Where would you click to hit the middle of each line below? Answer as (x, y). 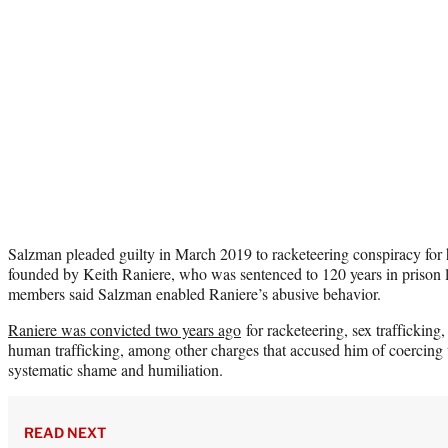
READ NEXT (65, 432)
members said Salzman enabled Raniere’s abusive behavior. (194, 293)
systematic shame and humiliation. (115, 369)
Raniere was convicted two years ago (124, 329)
